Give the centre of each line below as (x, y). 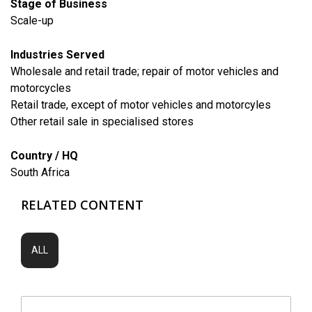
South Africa (40, 172)
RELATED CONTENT (82, 204)
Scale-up (32, 20)
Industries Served (57, 54)
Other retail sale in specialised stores (102, 121)
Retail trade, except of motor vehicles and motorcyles (141, 104)
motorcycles (41, 88)
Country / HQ (44, 155)
